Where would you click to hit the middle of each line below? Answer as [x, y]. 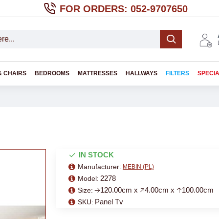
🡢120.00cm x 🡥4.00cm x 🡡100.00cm [154, 190]
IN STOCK [96, 155]
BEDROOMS [52, 73]
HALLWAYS [142, 73]
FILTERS [177, 73]
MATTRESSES [98, 73]
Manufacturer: [99, 166]
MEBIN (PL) [138, 167]
